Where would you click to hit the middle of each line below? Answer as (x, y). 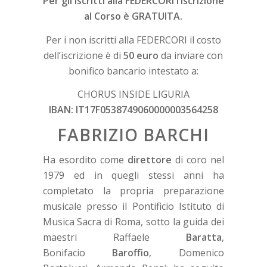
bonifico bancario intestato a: (133, 71)
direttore (149, 159)
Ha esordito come (85, 159)
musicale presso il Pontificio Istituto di (133, 206)
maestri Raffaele (114, 237)
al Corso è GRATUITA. (133, 16)
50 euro (141, 55)
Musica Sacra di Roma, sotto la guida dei (133, 221)
